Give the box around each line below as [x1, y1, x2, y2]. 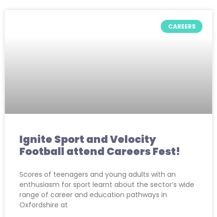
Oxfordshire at [19, 200, 68, 210]
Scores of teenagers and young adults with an [19, 170, 176, 180]
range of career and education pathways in [19, 190, 167, 200]
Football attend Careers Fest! [19, 144, 180, 159]
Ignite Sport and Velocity [19, 132, 156, 147]
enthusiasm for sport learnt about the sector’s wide [19, 180, 194, 190]
